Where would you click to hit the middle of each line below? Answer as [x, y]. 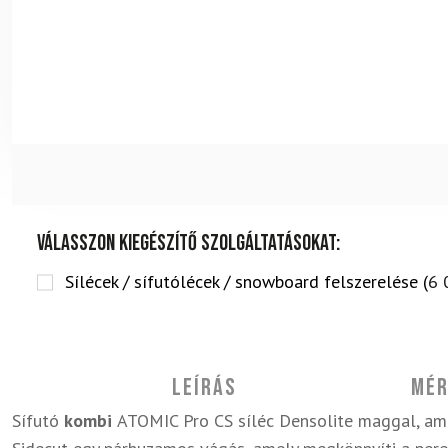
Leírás [204, 387]
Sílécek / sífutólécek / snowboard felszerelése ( [246, 281]
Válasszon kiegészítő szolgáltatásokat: [188, 243]
